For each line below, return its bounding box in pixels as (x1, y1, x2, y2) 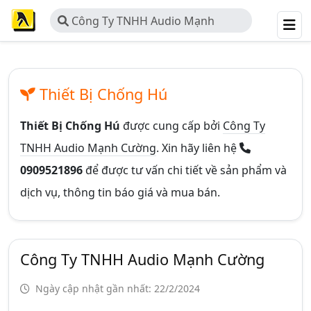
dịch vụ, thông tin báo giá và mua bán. (20, 185, 220, 200)
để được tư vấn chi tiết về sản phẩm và (85, 162, 287, 178)
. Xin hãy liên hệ (156, 140, 239, 155)
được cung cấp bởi (120, 118, 223, 133)
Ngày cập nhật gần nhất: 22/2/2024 (33, 282, 200, 295)
